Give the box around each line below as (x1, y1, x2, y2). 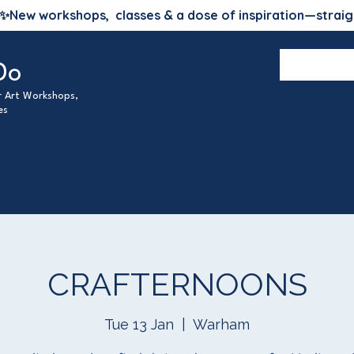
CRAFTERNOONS (47, 265, 307, 303)
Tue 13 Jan (104, 316, 174, 333)
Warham (193, 316, 250, 333)
